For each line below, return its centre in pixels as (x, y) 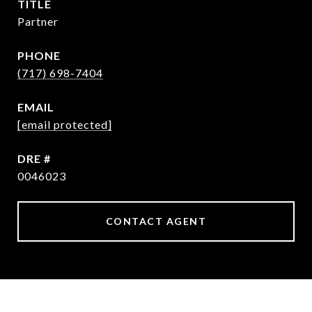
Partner (38, 21)
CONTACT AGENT (156, 221)
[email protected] (65, 124)
